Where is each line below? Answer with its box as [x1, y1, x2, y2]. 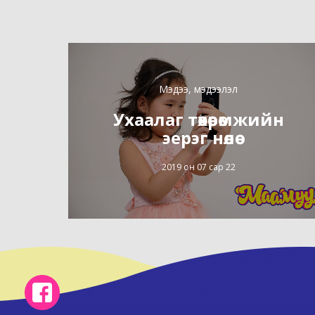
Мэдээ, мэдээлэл [159, 82, 238, 96]
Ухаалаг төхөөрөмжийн [112, 107, 284, 131]
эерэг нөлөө [162, 125, 235, 149]
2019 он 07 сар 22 [161, 160, 236, 173]
